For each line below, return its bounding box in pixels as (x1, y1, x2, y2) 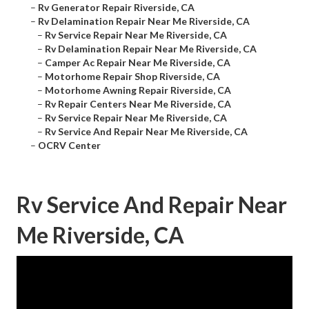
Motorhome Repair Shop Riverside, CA (45, 70, 220, 83)
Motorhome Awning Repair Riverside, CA (45, 84, 231, 97)
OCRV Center (38, 139, 101, 152)
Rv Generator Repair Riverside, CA (38, 1, 195, 14)
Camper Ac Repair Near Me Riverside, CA (45, 57, 230, 69)
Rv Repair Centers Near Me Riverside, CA (45, 98, 231, 110)
